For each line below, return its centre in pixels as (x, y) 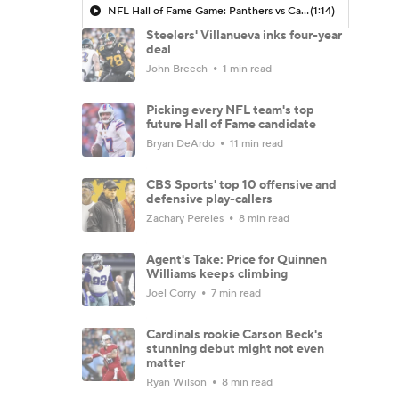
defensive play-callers (209, 199)
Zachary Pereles (186, 218)
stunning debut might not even (235, 349)
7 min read (235, 293)
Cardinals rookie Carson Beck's (235, 334)
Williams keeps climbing (217, 274)
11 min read (255, 143)
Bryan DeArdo (182, 143)
